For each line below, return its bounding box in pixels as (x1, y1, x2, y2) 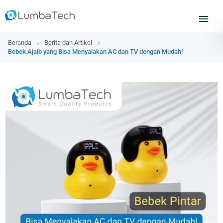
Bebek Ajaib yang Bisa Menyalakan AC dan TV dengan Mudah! (8, 48, 183, 56)
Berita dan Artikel (44, 39, 93, 47)
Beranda (8, 39, 31, 47)
